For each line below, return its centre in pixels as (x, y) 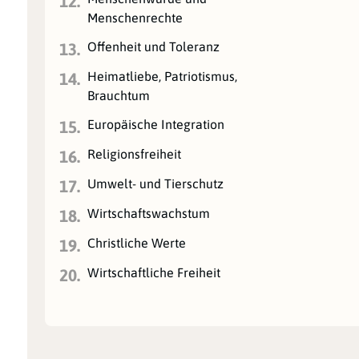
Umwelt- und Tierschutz (156, 183)
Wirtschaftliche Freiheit (154, 272)
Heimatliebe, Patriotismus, (163, 76)
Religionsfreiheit (135, 153)
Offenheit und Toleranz (154, 46)
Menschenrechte (135, 17)
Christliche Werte (137, 242)
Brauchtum (119, 95)
